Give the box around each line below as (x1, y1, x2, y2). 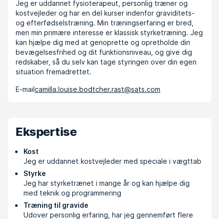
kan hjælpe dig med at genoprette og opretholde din (16, 38, 190, 46)
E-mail (16, 85, 35, 93)
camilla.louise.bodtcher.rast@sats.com (35, 85, 160, 93)
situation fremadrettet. (16, 67, 91, 76)
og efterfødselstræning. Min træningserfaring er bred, (16, 19, 194, 27)
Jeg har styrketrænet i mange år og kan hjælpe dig (23, 179, 190, 187)
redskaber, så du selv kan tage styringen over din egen (16, 58, 197, 66)
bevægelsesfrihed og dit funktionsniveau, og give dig (16, 48, 192, 56)
